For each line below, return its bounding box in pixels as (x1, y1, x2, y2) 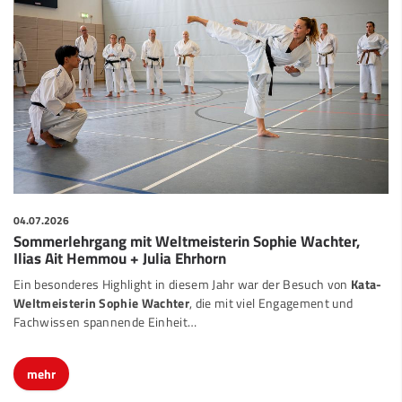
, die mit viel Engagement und (188, 277, 354, 298)
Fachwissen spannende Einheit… (13, 296, 197, 317)
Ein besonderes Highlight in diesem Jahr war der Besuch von (13, 258, 351, 279)
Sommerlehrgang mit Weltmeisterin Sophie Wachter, (13, 214, 360, 237)
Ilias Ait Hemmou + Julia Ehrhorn (13, 231, 226, 254)
